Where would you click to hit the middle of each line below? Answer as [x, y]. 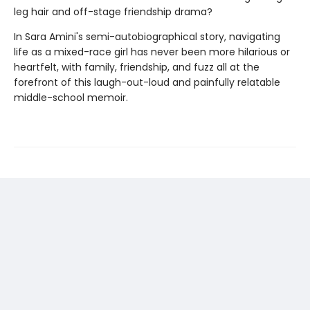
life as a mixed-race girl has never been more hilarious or [152, 52]
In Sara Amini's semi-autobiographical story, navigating [147, 37]
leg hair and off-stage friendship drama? [113, 12]
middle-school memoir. [71, 98]
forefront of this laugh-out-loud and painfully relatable [147, 83]
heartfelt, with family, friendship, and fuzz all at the [137, 67]
